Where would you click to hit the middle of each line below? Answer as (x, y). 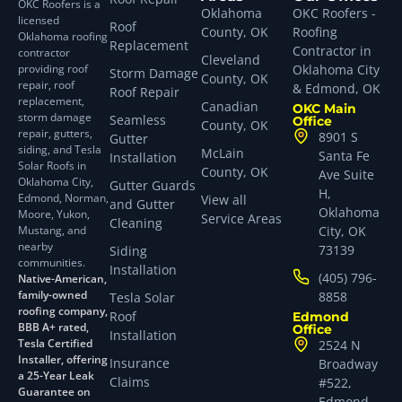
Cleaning (136, 223)
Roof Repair (144, 92)
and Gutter (142, 205)
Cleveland (231, 60)
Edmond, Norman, (63, 198)
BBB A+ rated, (53, 328)
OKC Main (324, 109)
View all (224, 200)
